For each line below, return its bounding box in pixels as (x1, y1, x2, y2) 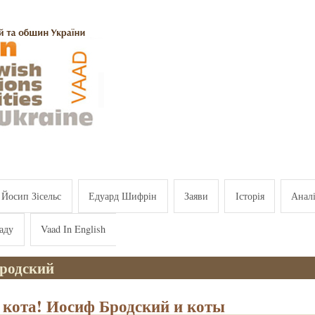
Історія (235, 188, 264, 202)
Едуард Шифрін (89, 188, 157, 202)
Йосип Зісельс (1, 188, 62, 202)
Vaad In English (41, 222, 106, 236)
